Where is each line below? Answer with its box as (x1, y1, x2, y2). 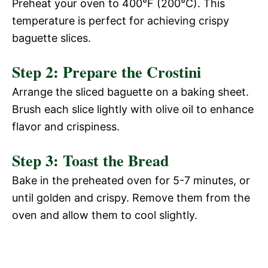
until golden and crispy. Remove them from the (12, 191, 250, 204)
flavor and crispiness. (12, 120, 120, 133)
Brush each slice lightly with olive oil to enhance (12, 102, 254, 115)
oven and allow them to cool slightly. (12, 208, 197, 221)
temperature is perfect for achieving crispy (12, 14, 229, 27)
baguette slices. (12, 31, 91, 44)
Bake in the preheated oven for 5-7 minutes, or (12, 173, 250, 187)
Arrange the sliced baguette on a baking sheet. (12, 85, 249, 98)
